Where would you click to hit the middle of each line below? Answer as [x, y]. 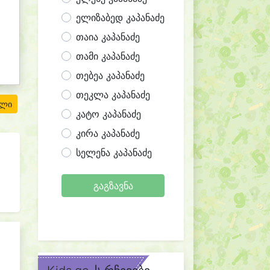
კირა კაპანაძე [108, 133]
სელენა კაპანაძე [114, 152]
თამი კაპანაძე [108, 56]
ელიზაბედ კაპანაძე [120, 17]
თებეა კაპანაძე [110, 75]
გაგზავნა [113, 186]
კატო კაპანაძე [108, 114]
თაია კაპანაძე [108, 37]
